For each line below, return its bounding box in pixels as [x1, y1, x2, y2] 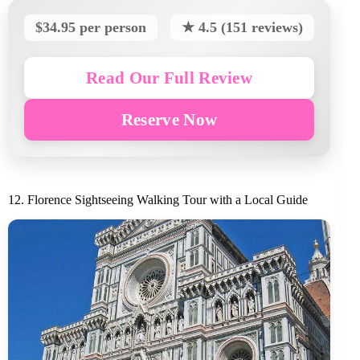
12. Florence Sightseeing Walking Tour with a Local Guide [8, 192, 308, 207]
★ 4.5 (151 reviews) [182, 18, 304, 35]
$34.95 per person [35, 18, 146, 35]
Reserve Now [121, 109, 218, 129]
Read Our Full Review [86, 67, 253, 87]
